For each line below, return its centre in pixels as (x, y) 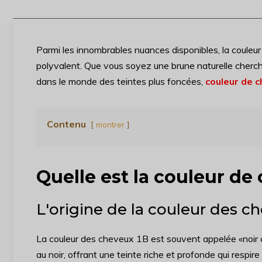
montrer (110, 125)
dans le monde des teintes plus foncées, (121, 81)
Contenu (66, 124)
